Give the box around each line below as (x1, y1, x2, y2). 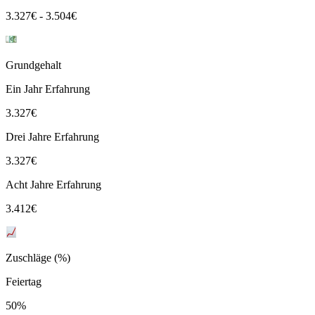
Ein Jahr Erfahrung (6, 82, 90, 95)
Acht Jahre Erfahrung (6, 178, 101, 191)
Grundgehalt (6, 58, 61, 71)
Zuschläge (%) (6, 251, 70, 264)
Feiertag (6, 275, 41, 288)
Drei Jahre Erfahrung (6, 130, 99, 143)
